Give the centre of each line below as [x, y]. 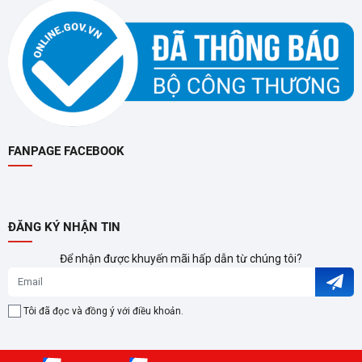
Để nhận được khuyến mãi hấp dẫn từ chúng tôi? [181, 258]
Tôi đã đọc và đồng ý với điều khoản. [103, 311]
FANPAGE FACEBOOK [66, 151]
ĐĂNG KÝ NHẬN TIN [64, 227]
